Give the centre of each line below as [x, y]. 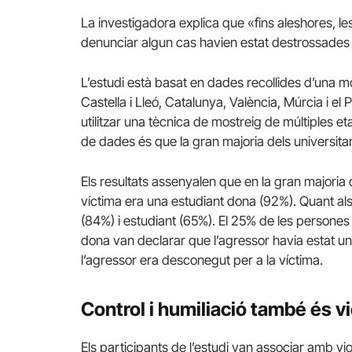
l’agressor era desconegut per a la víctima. [202, 260]
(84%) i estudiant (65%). [148, 221]
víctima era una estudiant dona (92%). [189, 202]
